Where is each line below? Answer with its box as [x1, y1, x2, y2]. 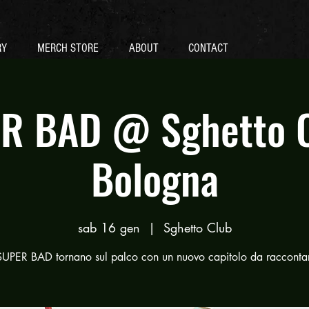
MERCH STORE [37, 41, 99, 54]
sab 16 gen [77, 219, 140, 236]
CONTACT [188, 41, 228, 54]
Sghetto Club [163, 219, 232, 236]
